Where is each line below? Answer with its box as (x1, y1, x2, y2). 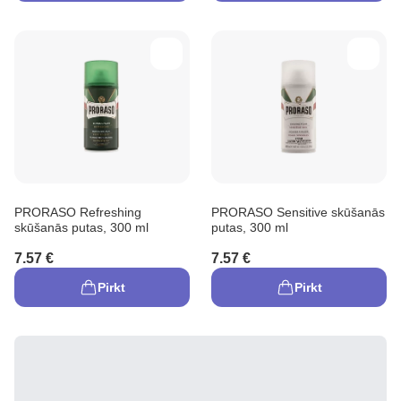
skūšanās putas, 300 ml (14, 219, 149, 235)
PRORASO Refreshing (14, 204, 141, 219)
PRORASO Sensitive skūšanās (211, 204, 385, 219)
